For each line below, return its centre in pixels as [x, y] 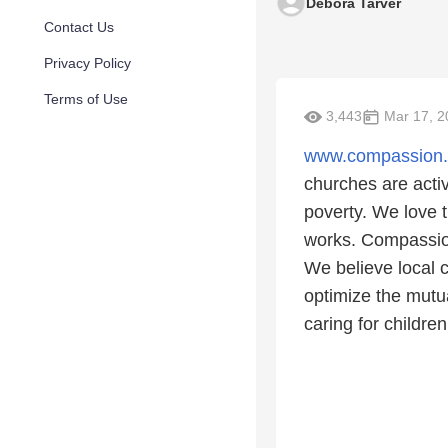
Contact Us [79, 27]
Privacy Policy [87, 63]
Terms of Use [86, 99]
